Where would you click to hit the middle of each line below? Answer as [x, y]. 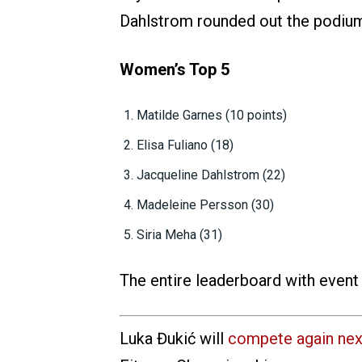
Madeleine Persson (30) [205, 204]
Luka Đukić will [174, 338]
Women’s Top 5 [175, 69]
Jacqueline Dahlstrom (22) [211, 175]
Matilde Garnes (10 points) [212, 115]
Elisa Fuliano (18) [185, 145]
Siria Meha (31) [179, 234]
